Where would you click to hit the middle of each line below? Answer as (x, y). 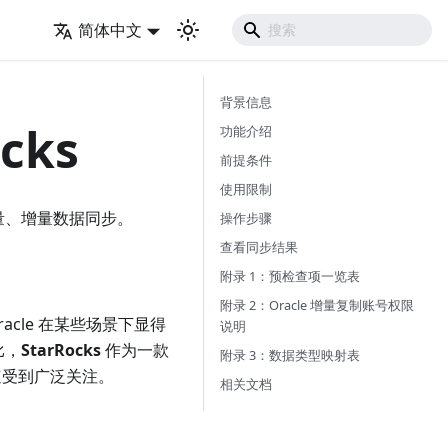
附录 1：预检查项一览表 (290, 276)
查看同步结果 (259, 247)
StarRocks (61, 350)
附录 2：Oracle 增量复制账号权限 (317, 305)
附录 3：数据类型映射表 (290, 355)
